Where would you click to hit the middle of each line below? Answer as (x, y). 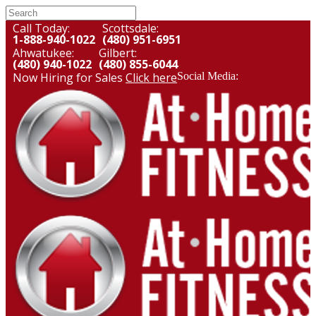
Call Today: (41, 28)
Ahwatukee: (43, 53)
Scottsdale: (130, 28)
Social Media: (208, 76)
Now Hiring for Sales (69, 78)
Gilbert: (118, 53)
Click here (151, 78)
